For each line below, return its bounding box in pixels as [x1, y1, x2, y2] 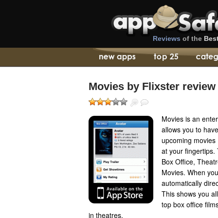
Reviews [153, 35, 181, 42]
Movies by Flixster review [89, 80, 216, 92]
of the [181, 35, 204, 42]
